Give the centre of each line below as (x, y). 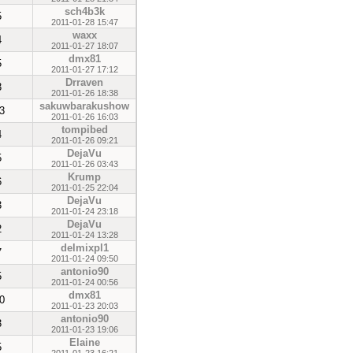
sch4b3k (84, 11)
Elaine (84, 342)
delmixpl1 (84, 248)
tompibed (84, 130)
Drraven (84, 82)
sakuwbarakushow (84, 106)
